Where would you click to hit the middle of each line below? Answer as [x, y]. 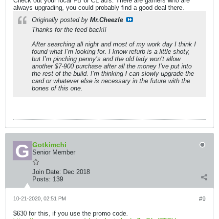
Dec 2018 [77, 172]
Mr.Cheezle [107, 20]
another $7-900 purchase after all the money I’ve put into [112, 66]
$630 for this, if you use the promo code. [71, 213]
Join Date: [47, 172]
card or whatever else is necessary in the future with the [111, 81]
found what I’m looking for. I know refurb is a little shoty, [111, 52]
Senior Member [54, 152]
